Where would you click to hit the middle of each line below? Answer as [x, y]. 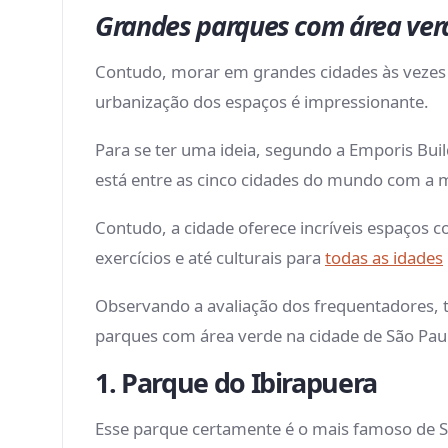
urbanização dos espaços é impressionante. [266, 102]
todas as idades [384, 258]
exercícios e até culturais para [210, 258]
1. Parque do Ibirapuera [239, 383]
